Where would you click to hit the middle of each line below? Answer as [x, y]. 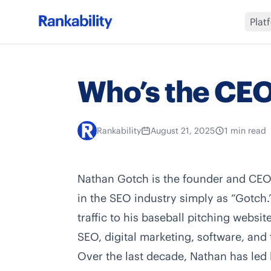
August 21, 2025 [183, 131]
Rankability [119, 131]
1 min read [245, 131]
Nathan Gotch [113, 179]
